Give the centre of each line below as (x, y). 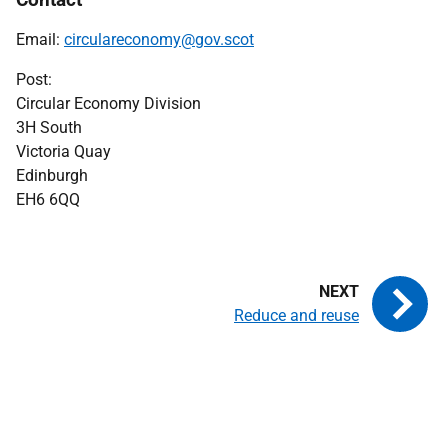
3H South (49, 127)
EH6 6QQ (48, 199)
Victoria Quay (63, 151)
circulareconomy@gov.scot (159, 39)
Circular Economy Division (108, 103)
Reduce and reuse (296, 315)
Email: (40, 39)
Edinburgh (52, 175)
